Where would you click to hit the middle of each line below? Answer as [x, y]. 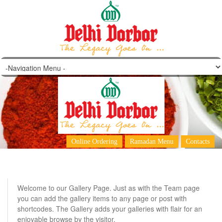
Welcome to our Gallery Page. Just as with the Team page [109, 188]
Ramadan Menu [152, 141]
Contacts [198, 141]
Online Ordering [94, 141]
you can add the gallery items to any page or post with [102, 198]
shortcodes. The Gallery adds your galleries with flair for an [110, 209]
